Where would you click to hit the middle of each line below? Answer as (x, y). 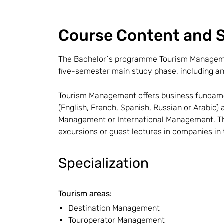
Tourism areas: (85, 194)
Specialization (104, 163)
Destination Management (114, 208)
